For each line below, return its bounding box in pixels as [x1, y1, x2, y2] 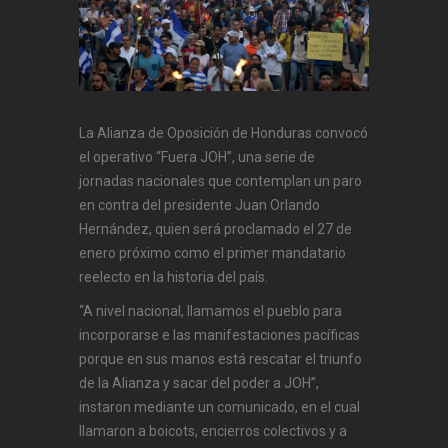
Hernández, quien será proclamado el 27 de [79, 220, 352, 237]
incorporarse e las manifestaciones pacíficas [79, 326, 360, 343]
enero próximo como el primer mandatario [79, 244, 346, 261]
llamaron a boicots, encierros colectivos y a [79, 422, 347, 439]
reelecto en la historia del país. [79, 268, 268, 285]
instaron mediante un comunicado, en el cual [79, 398, 360, 415]
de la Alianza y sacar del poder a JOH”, [79, 374, 319, 391]
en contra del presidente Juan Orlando [79, 196, 320, 213]
